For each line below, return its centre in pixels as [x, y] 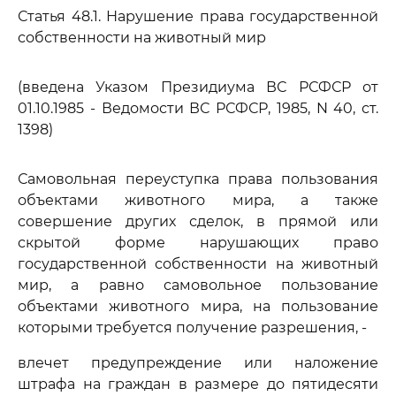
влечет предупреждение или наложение [198, 363]
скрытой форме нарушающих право [198, 243]
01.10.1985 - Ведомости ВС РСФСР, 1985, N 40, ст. [198, 108]
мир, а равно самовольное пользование [198, 285]
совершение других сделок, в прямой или [198, 221]
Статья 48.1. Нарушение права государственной [198, 16]
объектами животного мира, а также [198, 200]
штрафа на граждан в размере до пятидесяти [198, 384]
